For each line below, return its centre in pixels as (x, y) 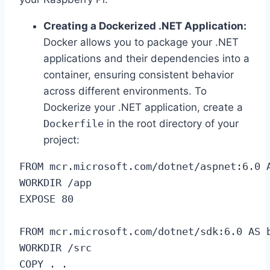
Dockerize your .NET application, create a (143, 107)
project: (61, 140)
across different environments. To (125, 91)
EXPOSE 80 (46, 199)
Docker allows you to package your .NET (141, 42)
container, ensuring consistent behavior (139, 75)
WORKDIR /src (55, 248)
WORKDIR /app (55, 183)
